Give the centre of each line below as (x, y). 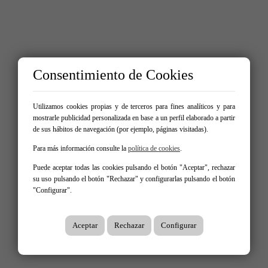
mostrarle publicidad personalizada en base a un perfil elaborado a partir (134, 118)
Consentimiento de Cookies (113, 75)
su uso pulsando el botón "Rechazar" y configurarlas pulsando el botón (134, 179)
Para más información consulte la (80, 148)
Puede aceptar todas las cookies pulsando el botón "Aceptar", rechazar (134, 167)
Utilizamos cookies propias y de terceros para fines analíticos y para (134, 106)
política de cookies (154, 148)
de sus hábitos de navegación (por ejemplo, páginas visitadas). (121, 129)
